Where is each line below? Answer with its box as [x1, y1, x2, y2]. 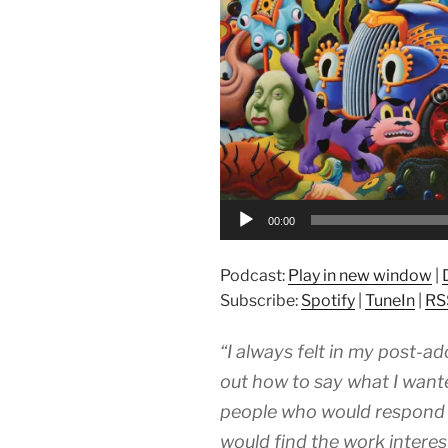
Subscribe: [220, 291, 301, 311]
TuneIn [365, 291, 415, 311]
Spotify [301, 291, 355, 311]
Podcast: [220, 266, 288, 286]
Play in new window [288, 266, 432, 286]
